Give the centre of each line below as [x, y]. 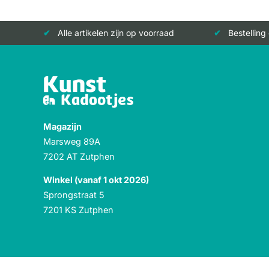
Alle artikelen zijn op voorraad [116, 33]
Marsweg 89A [72, 142]
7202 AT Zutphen [79, 157]
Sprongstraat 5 [74, 195]
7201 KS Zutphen [78, 210]
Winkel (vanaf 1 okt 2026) [96, 180]
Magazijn [62, 127]
